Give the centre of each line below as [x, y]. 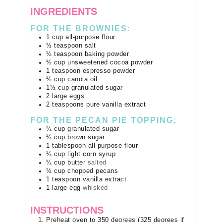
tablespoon [69, 145]
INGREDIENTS [64, 11]
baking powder [107, 54]
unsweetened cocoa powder [110, 62]
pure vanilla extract [116, 104]
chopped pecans [93, 171]
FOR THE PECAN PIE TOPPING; [104, 120]
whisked [95, 188]
